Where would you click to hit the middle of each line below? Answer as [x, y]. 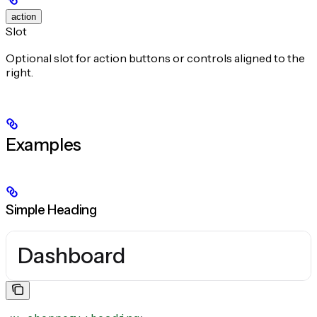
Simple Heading [51, 209]
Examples [44, 144]
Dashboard [71, 256]
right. [19, 72]
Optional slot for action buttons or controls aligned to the [155, 58]
